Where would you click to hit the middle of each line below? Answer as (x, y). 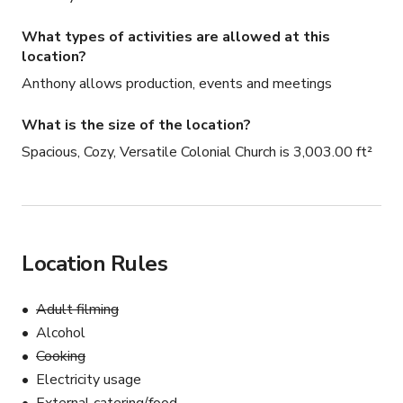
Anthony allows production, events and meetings (177, 84)
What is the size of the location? (136, 125)
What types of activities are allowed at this (176, 37)
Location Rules (95, 264)
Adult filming (77, 310)
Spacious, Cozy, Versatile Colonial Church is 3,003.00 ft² (197, 152)
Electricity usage (89, 380)
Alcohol (61, 333)
